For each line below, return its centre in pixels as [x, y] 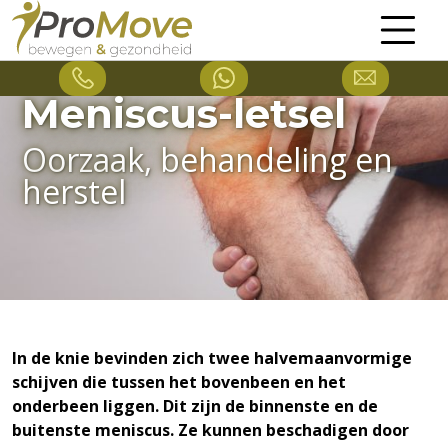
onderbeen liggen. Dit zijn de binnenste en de [195, 406]
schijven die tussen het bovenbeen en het [179, 382]
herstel [74, 191]
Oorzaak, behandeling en [207, 159]
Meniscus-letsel [184, 113]
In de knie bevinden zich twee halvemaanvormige [212, 358]
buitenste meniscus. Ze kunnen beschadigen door [210, 430]
